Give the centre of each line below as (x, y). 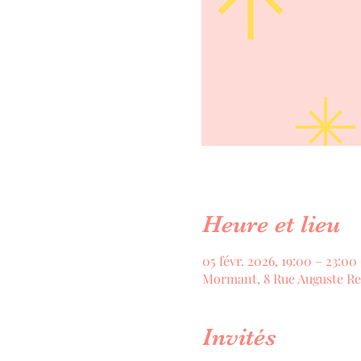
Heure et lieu (271, 224)
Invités (239, 336)
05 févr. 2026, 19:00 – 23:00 (279, 260)
